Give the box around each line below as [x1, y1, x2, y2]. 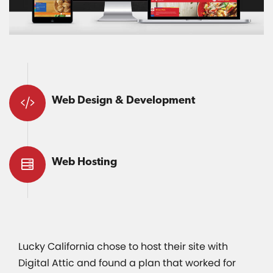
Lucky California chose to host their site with [18, 239, 228, 253]
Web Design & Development [52, 93, 195, 106]
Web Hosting [52, 154, 117, 168]
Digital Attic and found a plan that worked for [18, 255, 236, 270]
